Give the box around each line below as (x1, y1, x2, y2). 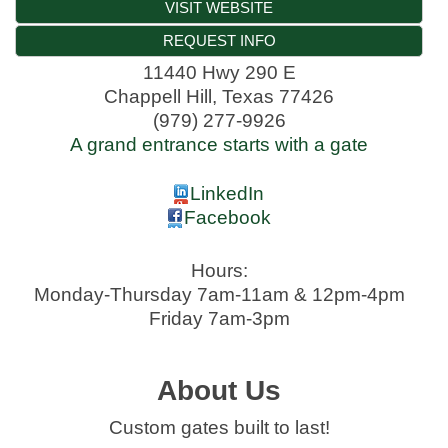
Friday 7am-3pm (148, 307, 290, 329)
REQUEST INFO (162, 32, 276, 50)
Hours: (190, 259, 248, 281)
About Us (157, 374, 281, 406)
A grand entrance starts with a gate (70, 134, 368, 156)
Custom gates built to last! (108, 416, 330, 438)
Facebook (183, 206, 271, 228)
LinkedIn (190, 182, 264, 204)
